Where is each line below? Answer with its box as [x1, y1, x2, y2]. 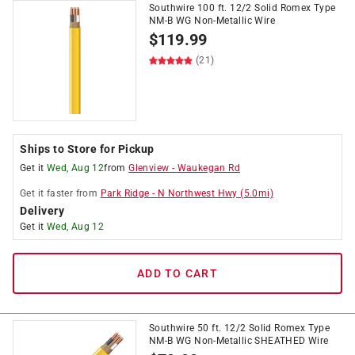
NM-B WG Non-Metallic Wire [149, 15, 275, 26]
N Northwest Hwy [157, 188, 238, 199]
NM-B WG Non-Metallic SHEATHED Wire [149, 335, 329, 346]
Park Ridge [100, 188, 150, 199]
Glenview [128, 162, 170, 174]
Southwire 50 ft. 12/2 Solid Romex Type [149, 323, 330, 334]
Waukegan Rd [177, 162, 241, 174]
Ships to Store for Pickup [20, 143, 155, 155]
